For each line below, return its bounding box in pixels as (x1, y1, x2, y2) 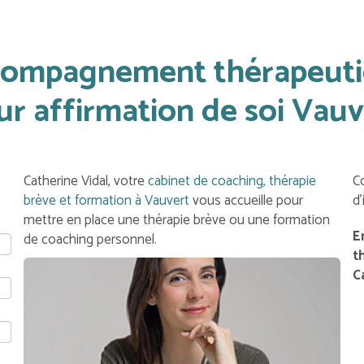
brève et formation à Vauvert (23, 189, 193, 212)
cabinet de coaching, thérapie (147, 170, 316, 193)
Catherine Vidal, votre (23, 170, 148, 193)
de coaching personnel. (23, 228, 160, 251)
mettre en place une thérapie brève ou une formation (23, 209, 330, 232)
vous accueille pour (192, 189, 303, 212)
